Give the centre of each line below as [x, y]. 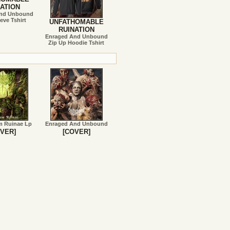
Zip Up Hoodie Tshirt [76, 43]
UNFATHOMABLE [76, 22]
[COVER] [76, 132]
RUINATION [76, 30]
